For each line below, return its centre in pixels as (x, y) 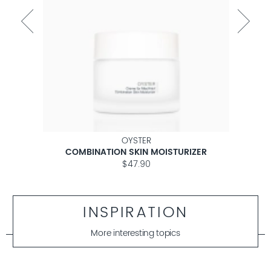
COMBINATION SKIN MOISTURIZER (136, 153)
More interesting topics (135, 234)
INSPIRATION (135, 213)
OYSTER (136, 141)
